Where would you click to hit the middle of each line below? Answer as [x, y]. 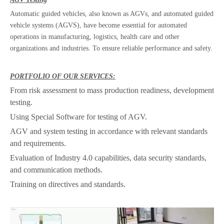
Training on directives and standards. [68, 184]
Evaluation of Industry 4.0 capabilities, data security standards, [108, 158]
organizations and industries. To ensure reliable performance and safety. [111, 48]
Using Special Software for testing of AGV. [78, 117]
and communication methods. [56, 170]
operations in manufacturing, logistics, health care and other [95, 37]
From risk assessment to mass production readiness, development [112, 90]
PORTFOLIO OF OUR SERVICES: [63, 76]
